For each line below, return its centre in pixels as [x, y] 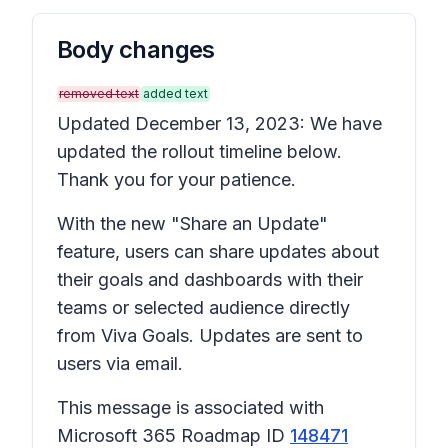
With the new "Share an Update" [192, 223]
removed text [99, 93]
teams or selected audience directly [203, 307]
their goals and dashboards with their [210, 279]
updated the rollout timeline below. [199, 151]
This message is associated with [190, 407]
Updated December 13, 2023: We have [219, 123]
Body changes [136, 49]
